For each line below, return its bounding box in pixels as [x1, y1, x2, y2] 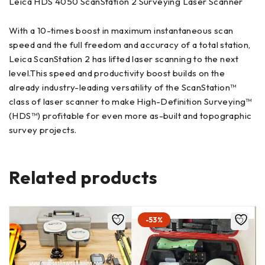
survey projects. [9, 124, 77, 135]
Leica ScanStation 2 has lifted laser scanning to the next [9, 53, 239, 64]
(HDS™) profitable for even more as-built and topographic [9, 109, 252, 121]
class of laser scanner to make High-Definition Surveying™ [9, 95, 252, 107]
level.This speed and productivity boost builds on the [9, 67, 225, 79]
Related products [9, 166, 158, 189]
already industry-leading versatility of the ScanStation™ [9, 81, 237, 93]
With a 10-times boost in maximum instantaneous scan [9, 24, 234, 36]
